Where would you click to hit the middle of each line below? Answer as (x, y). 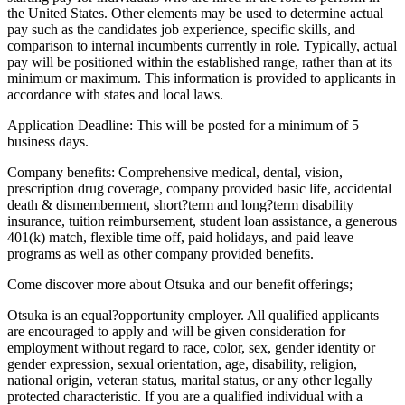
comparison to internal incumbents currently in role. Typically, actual (202, 45)
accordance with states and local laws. (115, 94)
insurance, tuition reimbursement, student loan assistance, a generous (202, 221)
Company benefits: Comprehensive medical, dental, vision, (175, 172)
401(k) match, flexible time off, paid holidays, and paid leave (180, 237)
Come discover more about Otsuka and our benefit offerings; (180, 284)
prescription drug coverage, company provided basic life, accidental (199, 188)
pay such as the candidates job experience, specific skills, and (181, 29)
